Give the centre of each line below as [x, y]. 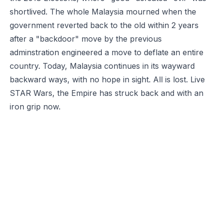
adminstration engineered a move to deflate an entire [107, 52]
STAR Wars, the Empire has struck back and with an [107, 93]
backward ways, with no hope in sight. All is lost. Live [107, 79]
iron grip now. [35, 106]
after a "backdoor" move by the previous [86, 39]
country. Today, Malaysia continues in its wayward [102, 66]
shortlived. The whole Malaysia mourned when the [103, 11]
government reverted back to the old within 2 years [104, 25]
